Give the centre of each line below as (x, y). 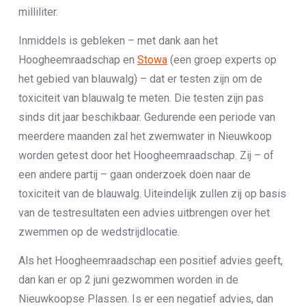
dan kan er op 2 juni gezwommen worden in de (128, 280)
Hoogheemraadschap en (78, 60)
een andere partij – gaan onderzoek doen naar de (134, 175)
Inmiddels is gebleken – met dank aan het (118, 41)
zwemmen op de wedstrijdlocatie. (99, 232)
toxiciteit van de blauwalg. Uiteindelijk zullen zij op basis (152, 194)
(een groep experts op (222, 60)
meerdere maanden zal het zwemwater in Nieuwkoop (145, 136)
